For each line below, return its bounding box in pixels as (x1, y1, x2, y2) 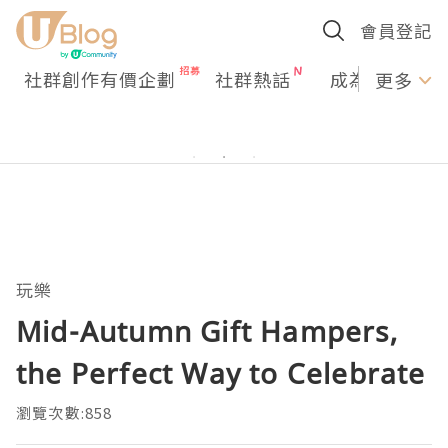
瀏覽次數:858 (16, 402, 113, 423)
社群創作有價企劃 (24, 66, 176, 92)
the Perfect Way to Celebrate (16, 354, 426, 392)
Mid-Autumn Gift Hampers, (16, 312, 398, 350)
